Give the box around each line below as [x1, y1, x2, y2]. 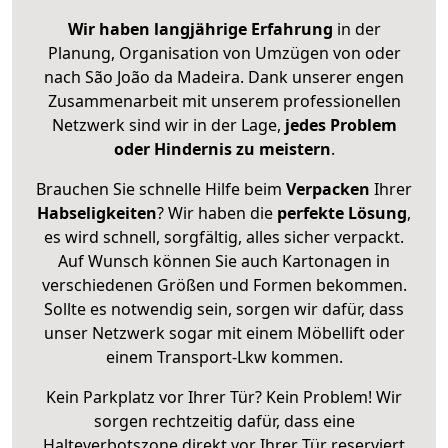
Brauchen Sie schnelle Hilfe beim [36, 177, 286, 200]
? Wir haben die [157, 201, 277, 224]
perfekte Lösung [277, 201, 407, 224]
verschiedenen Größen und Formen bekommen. [41, 273, 407, 296]
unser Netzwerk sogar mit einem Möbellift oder [43, 321, 405, 344]
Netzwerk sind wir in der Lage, [51, 113, 281, 136]
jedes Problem [280, 113, 397, 136]
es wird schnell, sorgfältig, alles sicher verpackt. [44, 225, 404, 248]
